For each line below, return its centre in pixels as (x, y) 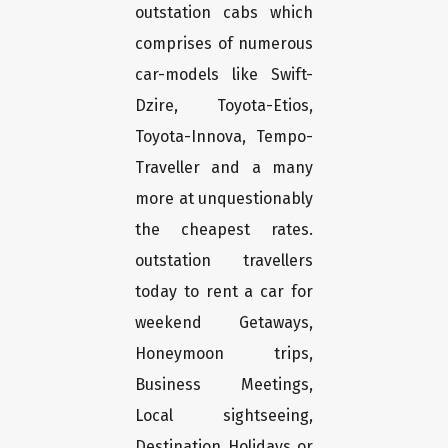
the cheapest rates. (224, 230)
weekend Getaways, (224, 323)
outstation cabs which (224, 13)
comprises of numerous (224, 44)
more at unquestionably (224, 199)
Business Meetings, (224, 385)
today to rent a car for (224, 292)
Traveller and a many (224, 168)
